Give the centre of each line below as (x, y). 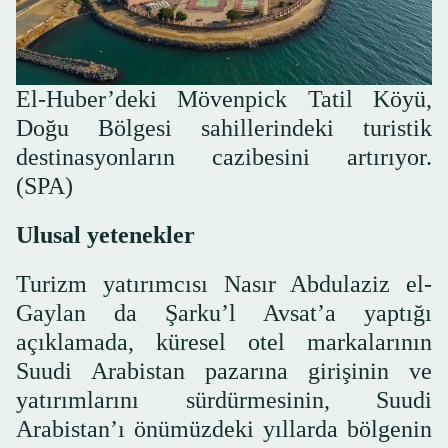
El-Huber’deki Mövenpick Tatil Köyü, (224, 99)
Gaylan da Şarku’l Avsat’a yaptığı (224, 313)
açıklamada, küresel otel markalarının (224, 342)
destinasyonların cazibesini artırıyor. (224, 157)
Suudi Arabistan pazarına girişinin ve (224, 371)
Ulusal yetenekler (105, 235)
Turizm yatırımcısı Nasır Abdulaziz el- (224, 284)
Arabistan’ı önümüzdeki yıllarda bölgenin (224, 429)
